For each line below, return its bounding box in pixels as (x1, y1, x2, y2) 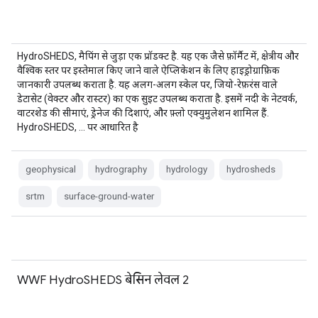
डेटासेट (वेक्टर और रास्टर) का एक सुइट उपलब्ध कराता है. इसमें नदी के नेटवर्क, (17, 93, 297, 104)
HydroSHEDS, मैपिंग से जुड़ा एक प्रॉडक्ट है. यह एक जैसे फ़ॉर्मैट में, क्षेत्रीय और (17, 50, 299, 62)
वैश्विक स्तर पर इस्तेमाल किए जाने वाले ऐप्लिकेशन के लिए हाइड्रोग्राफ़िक (17, 65, 280, 76)
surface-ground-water (64, 191, 154, 202)
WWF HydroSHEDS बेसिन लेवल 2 (17, 272, 189, 287)
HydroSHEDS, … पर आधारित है (17, 121, 138, 133)
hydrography (95, 164, 147, 175)
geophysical (26, 164, 76, 175)
